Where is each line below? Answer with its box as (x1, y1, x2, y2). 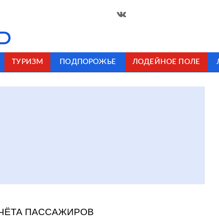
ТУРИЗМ (12, 58, 44, 66)
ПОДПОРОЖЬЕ (60, 58, 116, 66)
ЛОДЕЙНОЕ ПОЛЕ (132, 58, 200, 66)
